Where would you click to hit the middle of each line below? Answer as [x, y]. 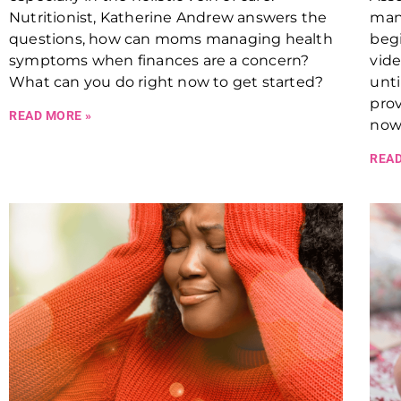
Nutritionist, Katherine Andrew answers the [168, 18]
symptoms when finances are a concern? [159, 61]
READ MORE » [51, 116]
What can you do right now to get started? [166, 82]
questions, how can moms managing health [171, 39]
